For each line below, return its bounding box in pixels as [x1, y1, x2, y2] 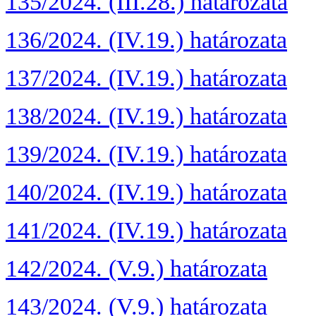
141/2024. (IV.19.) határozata [6, 217, 287, 244]
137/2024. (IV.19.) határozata [6, 65, 287, 92]
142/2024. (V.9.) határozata [6, 255, 267, 282]
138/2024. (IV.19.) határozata [6, 103, 287, 130]
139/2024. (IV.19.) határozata [6, 141, 287, 168]
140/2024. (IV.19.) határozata [6, 179, 287, 206]
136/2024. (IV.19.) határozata [6, 27, 287, 54]
